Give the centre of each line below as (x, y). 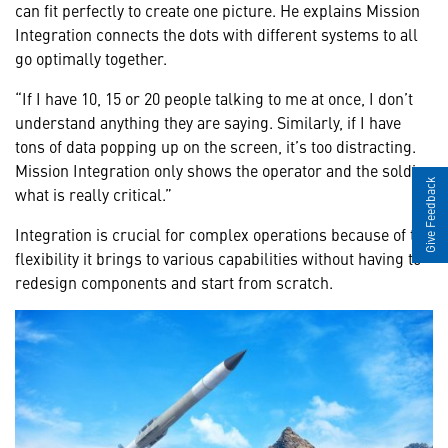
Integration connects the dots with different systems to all (216, 33)
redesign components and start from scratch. (174, 281)
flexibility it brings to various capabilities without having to (218, 257)
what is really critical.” (93, 193)
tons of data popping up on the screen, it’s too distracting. (215, 145)
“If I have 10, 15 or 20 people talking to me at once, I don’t (214, 97)
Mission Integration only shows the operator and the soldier (223, 169)
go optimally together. (91, 57)
